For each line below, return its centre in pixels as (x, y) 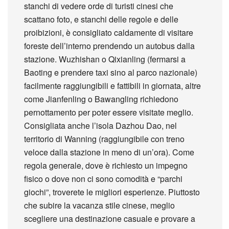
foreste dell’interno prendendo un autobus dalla (110, 45)
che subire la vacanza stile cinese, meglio (100, 205)
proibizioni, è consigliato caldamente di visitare (109, 32)
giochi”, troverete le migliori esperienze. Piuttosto (112, 192)
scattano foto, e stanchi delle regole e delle (101, 19)
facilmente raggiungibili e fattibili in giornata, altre (113, 85)
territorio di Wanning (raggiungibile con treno (105, 139)
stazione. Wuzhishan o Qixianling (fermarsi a (105, 59)
